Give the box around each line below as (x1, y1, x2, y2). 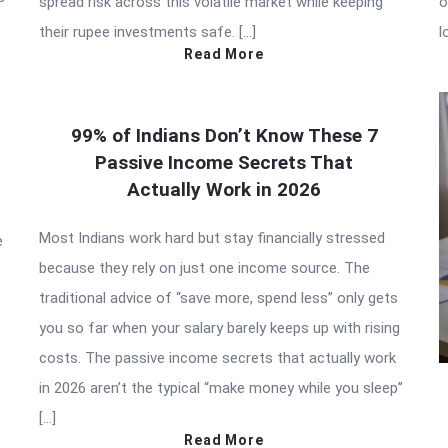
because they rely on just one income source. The (39, 259, 370, 277)
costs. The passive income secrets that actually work (39, 349, 396, 367)
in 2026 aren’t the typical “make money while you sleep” (39, 379, 403, 397)
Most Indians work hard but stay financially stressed (39, 229, 385, 247)
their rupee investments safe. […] (39, 23, 256, 41)
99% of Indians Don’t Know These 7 (70, 124, 378, 147)
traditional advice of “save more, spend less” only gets (39, 289, 398, 307)
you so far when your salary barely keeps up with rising (39, 319, 400, 337)
